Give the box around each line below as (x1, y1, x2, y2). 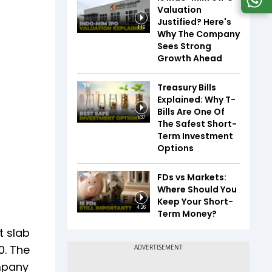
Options (157, 142, 194, 154)
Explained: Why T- (157, 93, 236, 106)
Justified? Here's (157, 16, 231, 28)
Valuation (157, 4, 202, 16)
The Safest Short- (157, 118, 237, 130)
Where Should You (157, 183, 237, 195)
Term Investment (157, 130, 233, 142)
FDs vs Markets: (157, 171, 226, 183)
